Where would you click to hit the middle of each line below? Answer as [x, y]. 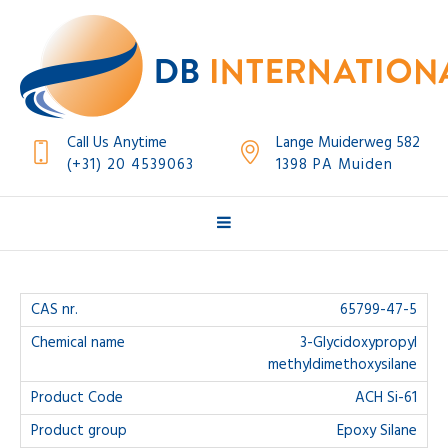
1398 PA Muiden [334, 165]
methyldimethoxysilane [342, 365]
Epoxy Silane [377, 431]
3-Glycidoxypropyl [358, 343]
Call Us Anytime [116, 143]
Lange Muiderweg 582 [347, 143]
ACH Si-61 [386, 398]
